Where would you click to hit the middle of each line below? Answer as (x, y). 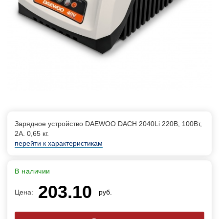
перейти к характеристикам (59, 143)
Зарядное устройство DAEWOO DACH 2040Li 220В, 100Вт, (108, 124)
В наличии (33, 171)
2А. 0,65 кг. (32, 133)
